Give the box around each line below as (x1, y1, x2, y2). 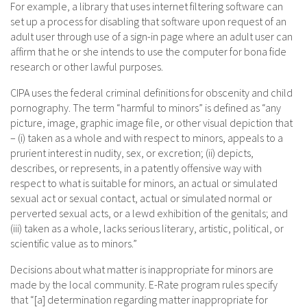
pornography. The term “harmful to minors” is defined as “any (10, 101, 281, 115)
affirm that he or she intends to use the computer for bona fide (10, 45, 286, 59)
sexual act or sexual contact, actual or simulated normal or (10, 191, 272, 206)
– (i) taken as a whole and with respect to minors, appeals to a (10, 131, 283, 145)
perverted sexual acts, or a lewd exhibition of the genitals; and (10, 206, 288, 221)
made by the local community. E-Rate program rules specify (10, 278, 278, 292)
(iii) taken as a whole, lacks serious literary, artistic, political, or (10, 221, 284, 236)
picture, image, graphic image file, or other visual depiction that (10, 116, 293, 130)
